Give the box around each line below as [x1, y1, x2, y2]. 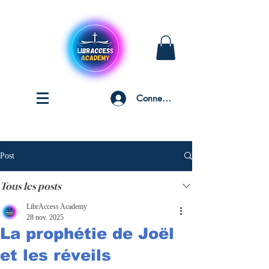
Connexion [136, 92, 178, 104]
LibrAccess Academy [26, 202, 87, 211]
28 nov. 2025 [26, 213, 64, 222]
